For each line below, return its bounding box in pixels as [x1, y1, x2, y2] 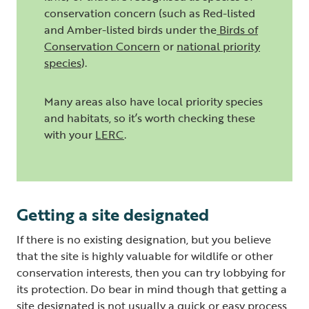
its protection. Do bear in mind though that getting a [17, 281, 287, 298]
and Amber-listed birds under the [44, 21, 217, 39]
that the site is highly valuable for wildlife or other [17, 248, 273, 265]
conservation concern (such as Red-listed [44, 5, 255, 22]
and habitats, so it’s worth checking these [44, 110, 255, 127]
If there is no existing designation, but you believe [17, 231, 271, 248]
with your [44, 126, 95, 143]
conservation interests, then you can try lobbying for [17, 264, 286, 281]
